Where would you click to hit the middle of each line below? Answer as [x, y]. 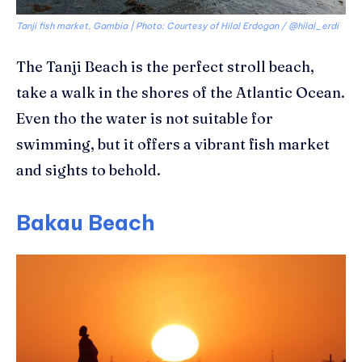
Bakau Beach [86, 222]
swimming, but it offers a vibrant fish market [173, 144]
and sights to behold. [88, 170]
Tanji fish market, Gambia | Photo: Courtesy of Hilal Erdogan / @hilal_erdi [177, 25]
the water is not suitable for [175, 118]
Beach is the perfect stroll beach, [198, 66]
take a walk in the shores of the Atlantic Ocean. [181, 92]
